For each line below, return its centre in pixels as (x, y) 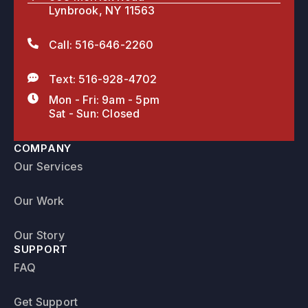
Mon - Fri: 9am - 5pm (104, 100)
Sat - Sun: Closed (95, 113)
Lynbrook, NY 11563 (102, 10)
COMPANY (43, 148)
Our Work (39, 201)
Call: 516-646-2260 (101, 45)
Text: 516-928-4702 (103, 79)
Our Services (48, 166)
